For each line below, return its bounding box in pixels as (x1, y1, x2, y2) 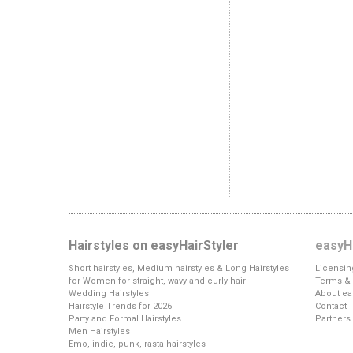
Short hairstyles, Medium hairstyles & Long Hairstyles (69, 263, 289, 273)
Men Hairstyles (69, 326, 130, 336)
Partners (314, 314, 351, 324)
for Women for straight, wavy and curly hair (69, 276, 246, 286)
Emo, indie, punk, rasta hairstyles (69, 339, 206, 349)
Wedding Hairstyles (69, 288, 149, 299)
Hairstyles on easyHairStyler (69, 238, 239, 253)
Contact (314, 301, 347, 311)
